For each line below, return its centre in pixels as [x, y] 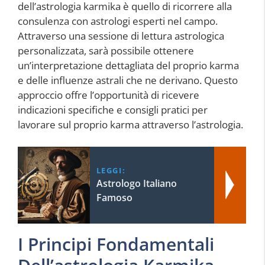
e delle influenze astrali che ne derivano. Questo [128, 80]
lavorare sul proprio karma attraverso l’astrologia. [130, 124]
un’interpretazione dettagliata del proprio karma [128, 65]
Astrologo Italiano [136, 184]
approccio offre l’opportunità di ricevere [109, 95]
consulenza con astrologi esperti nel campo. [118, 21]
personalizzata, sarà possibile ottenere [106, 50]
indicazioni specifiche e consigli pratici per [113, 109]
